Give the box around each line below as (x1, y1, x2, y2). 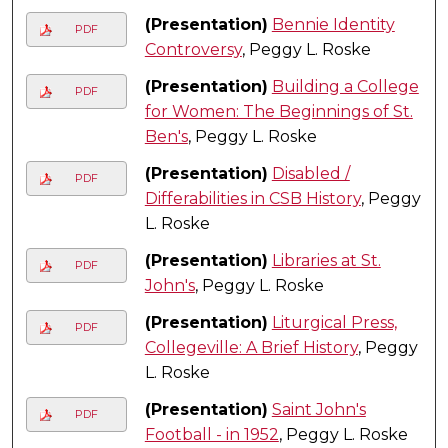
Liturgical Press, (271, 312, 397, 332)
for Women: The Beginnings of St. (144, 101, 413, 121)
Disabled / (271, 163, 350, 183)
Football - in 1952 (144, 424, 279, 444)
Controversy (144, 39, 242, 59)
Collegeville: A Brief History (144, 337, 358, 357)
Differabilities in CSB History (144, 188, 361, 208)
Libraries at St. (271, 250, 381, 270)
